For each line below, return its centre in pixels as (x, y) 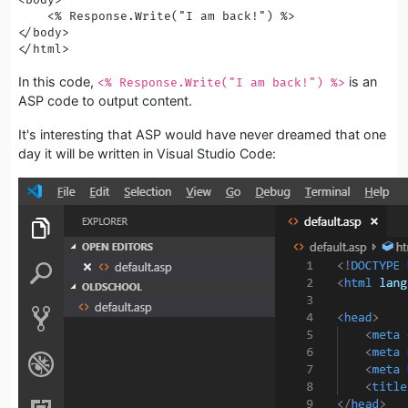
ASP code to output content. (105, 100)
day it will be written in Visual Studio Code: (147, 153)
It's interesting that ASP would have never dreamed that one (202, 134)
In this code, (58, 81)
